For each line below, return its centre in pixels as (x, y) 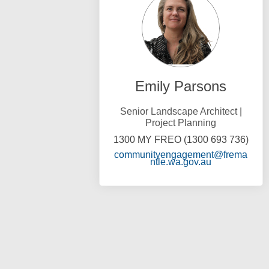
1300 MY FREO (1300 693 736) (181, 140)
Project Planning (181, 123)
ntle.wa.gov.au (181, 162)
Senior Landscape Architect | (181, 112)
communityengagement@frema (181, 155)
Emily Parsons (181, 86)
